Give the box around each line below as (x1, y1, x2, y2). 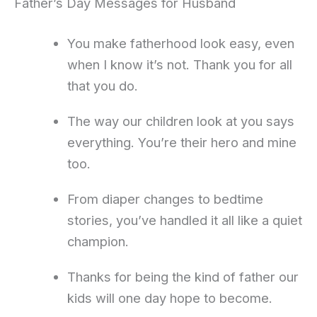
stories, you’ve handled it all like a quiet (67, 212, 302, 228)
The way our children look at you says (67, 113, 294, 129)
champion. (67, 233, 129, 249)
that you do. (67, 77, 138, 93)
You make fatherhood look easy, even (67, 35, 294, 51)
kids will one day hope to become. (67, 289, 272, 306)
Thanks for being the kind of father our (67, 268, 299, 284)
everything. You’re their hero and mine (67, 134, 296, 150)
